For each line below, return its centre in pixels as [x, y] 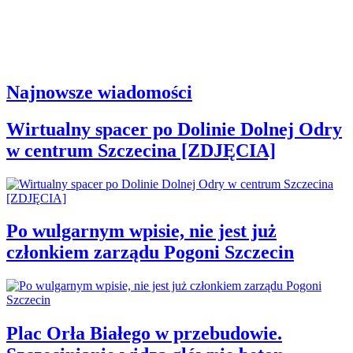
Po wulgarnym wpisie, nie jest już [141, 231]
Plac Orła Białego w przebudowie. [144, 334]
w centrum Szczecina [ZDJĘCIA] [141, 150]
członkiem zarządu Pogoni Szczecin [150, 253]
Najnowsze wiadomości [99, 92]
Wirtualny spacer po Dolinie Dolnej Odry [174, 129]
